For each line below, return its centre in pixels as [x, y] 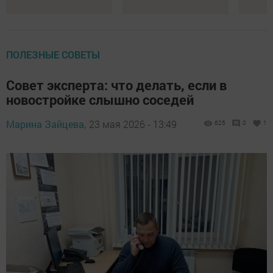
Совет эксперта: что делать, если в [116, 85]
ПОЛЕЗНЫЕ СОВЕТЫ [53, 55]
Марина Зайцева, [46, 124]
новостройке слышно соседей [100, 100]
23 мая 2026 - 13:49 [133, 124]
